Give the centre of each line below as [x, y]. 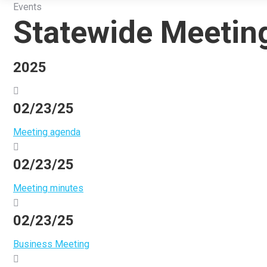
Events [27, 7]
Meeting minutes [48, 188]
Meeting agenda [47, 132]
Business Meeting [51, 244]
